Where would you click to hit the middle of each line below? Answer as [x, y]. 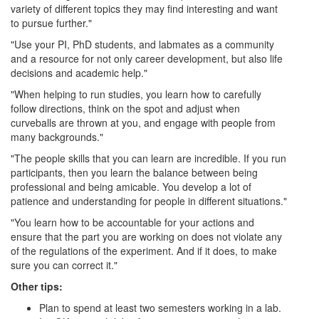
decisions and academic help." [79, 73]
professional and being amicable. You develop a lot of [131, 187]
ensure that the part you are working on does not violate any [146, 236]
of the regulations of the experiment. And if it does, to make [144, 251]
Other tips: [38, 286]
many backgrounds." [57, 137]
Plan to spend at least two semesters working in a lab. [160, 308]
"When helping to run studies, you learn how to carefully [136, 94]
